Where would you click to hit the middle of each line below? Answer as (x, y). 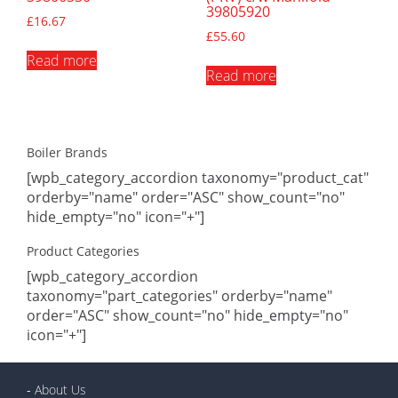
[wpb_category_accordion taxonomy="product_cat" (198, 178)
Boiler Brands (67, 153)
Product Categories (83, 251)
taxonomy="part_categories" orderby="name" (179, 296)
